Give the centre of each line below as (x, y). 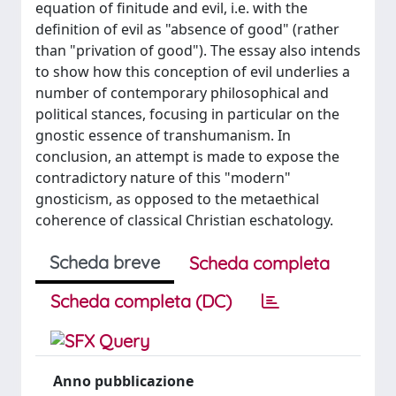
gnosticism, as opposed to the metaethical (177, 199)
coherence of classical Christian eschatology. (184, 220)
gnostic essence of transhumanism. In (163, 135)
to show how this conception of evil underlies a (193, 72)
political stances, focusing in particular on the (187, 114)
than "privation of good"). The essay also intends (198, 50)
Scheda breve (105, 262)
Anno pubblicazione (123, 381)
